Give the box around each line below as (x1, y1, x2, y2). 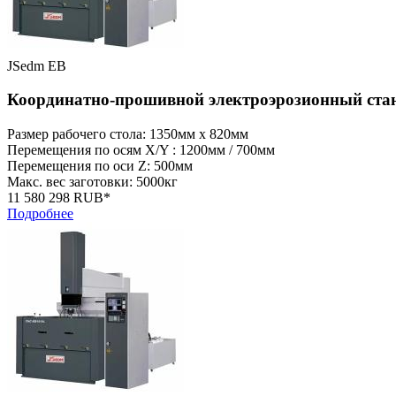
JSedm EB (7, 57, 66, 73)
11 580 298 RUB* (7, 190, 110, 206)
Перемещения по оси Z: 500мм (7, 158, 193, 174)
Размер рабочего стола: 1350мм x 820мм (7, 126, 248, 142)
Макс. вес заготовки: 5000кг (7, 174, 178, 190)
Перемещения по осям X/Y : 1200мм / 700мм (7, 142, 275, 158)
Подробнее (7, 206, 73, 222)
